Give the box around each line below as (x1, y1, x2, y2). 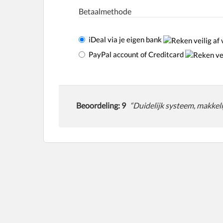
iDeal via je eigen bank (89, 35, 163, 44)
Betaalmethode (79, 6, 131, 16)
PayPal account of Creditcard (89, 49, 185, 59)
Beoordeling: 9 (76, 101, 126, 111)
